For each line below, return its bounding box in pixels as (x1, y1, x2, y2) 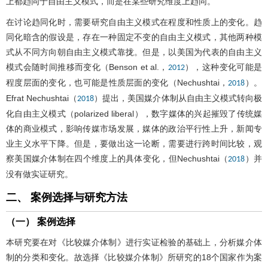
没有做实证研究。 (6, 169, 73, 179)
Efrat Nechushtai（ (6, 93, 78, 103)
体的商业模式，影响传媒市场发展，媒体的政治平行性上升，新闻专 (6, 123, 262, 133)
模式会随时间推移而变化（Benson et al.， (6, 62, 168, 72)
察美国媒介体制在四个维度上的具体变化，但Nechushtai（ (6, 153, 229, 163)
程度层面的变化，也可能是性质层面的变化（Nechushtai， (6, 77, 229, 87)
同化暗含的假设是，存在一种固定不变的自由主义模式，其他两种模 (6, 32, 262, 42)
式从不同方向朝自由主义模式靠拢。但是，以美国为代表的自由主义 (6, 47, 262, 57)
